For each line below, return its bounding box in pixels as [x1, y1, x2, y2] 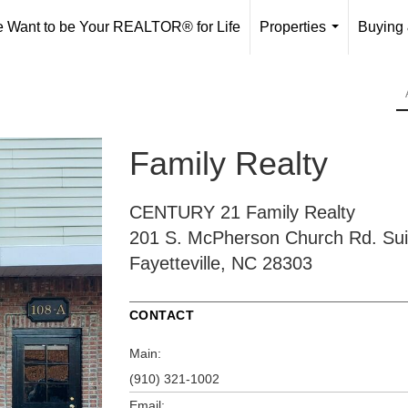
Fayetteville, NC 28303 [128, 252, 312, 273]
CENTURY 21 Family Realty [128, 201, 355, 222]
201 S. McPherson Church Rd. [128, 227, 377, 248]
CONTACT [128, 307, 194, 322]
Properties [260, 19, 326, 35]
